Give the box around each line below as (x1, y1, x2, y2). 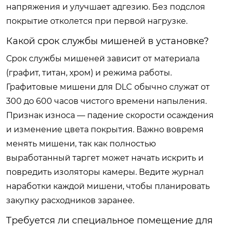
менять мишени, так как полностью (6, 138, 156, 148)
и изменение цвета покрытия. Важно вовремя (6, 124, 204, 134)
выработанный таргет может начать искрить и (6, 153, 204, 163)
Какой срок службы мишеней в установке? (6, 35, 209, 47)
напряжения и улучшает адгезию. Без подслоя (6, 2, 205, 12)
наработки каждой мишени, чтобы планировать (6, 181, 210, 191)
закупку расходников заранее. (6, 195, 134, 205)
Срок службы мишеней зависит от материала (6, 53, 200, 63)
